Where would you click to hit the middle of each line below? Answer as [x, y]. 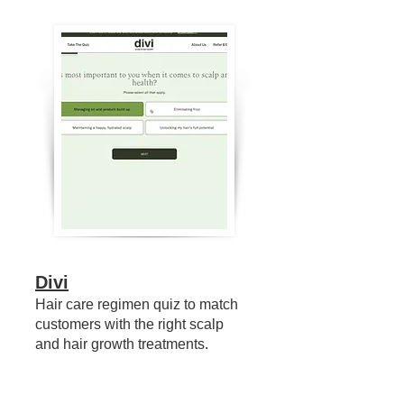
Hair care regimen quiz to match [137, 304]
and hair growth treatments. [122, 344]
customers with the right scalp [129, 324]
